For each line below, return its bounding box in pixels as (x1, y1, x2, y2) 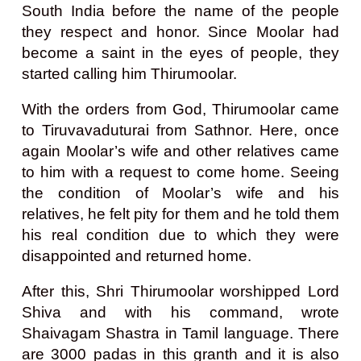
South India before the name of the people (22, 2, 339, 19)
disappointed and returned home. (22, 247, 251, 264)
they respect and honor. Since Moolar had (22, 23, 339, 40)
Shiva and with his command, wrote (22, 303, 339, 321)
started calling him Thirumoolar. (22, 64, 237, 82)
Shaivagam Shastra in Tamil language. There (22, 324, 339, 342)
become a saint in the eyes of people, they (22, 44, 339, 61)
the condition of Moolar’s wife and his (22, 184, 339, 201)
